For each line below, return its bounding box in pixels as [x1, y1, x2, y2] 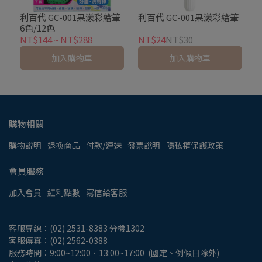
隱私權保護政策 [166, 139, 223, 151]
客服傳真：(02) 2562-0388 [9, 235, 108, 246]
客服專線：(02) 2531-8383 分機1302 [9, 222, 144, 234]
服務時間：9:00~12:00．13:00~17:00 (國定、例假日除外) [9, 247, 219, 258]
